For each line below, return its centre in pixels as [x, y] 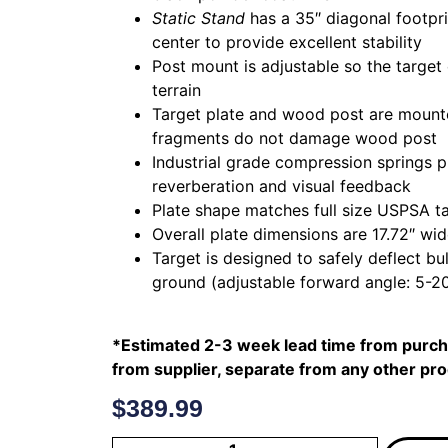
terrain [176, 90]
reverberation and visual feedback [281, 186]
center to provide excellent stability [287, 42]
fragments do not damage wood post [294, 138]
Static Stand [198, 18]
